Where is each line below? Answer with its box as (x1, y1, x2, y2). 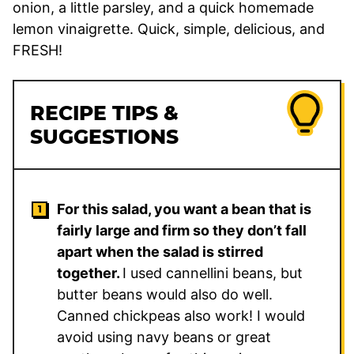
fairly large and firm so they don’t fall (57, 221, 307, 239)
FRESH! (13, 41, 62, 58)
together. (57, 264, 122, 281)
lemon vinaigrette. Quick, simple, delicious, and (13, 20, 325, 37)
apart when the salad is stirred (57, 243, 263, 260)
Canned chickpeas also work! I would (57, 307, 305, 324)
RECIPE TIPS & (30, 100, 179, 125)
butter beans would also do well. (57, 285, 273, 303)
